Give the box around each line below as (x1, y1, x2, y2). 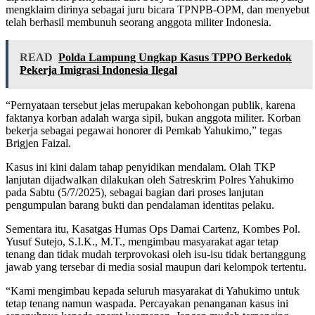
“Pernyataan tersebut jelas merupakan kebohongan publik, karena (6, 98, 295, 111)
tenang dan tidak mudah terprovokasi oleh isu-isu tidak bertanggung (6, 247, 306, 260)
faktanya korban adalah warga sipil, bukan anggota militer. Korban (6, 111, 301, 124)
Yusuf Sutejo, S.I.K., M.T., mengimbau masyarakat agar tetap (6, 235, 278, 247)
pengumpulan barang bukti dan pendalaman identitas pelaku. (6, 198, 274, 211)
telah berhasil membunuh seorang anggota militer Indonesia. (6, 15, 271, 28)
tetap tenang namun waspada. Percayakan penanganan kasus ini (6, 297, 288, 309)
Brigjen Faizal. (6, 136, 71, 149)
